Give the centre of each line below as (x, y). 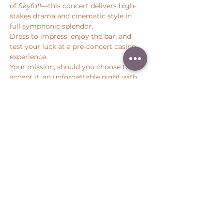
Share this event (40, 141)
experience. (29, 57)
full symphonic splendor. (51, 26)
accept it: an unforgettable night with (74, 77)
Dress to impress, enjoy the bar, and (71, 36)
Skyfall (30, 6)
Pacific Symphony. (41, 87)
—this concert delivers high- (89, 6)
